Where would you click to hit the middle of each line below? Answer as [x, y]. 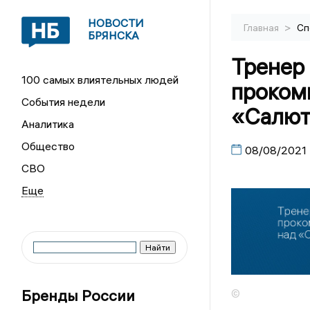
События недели [64, 102]
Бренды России [79, 295]
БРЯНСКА [114, 35]
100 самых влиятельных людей [100, 80]
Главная [262, 28]
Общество [48, 146]
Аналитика [48, 124]
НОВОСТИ [116, 23]
